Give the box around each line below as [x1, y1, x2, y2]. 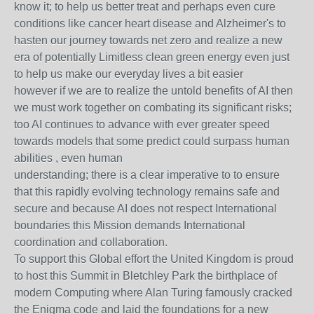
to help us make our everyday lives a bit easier [14, 68, 243, 80]
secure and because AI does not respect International [14, 203, 277, 214]
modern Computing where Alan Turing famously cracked [14, 287, 292, 299]
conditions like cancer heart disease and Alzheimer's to [14, 18, 286, 29]
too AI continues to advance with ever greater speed [14, 118, 270, 130]
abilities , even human [14, 152, 123, 164]
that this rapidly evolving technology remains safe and [14, 186, 280, 198]
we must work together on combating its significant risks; [14, 102, 292, 114]
